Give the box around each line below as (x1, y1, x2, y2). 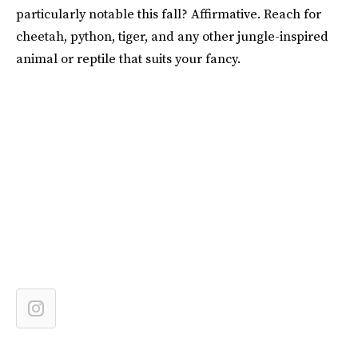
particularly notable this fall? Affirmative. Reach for (16, 5, 321, 22)
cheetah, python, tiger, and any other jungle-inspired (16, 27, 328, 45)
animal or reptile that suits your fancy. (16, 50, 241, 67)
